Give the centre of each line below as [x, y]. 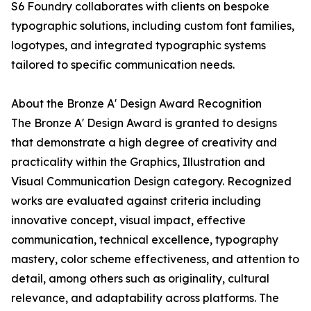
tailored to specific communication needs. [123, 65]
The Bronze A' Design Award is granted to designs [144, 123]
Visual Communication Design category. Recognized [151, 182]
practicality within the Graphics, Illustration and [138, 162]
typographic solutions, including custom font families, [153, 26]
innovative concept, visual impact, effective [128, 220]
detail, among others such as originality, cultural [140, 279]
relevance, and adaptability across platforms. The [145, 298]
